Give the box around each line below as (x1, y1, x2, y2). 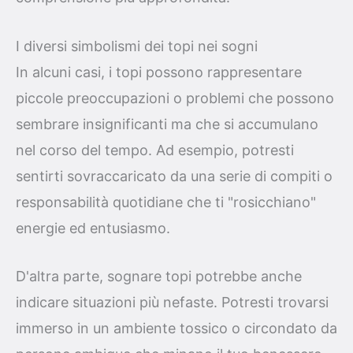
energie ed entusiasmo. (16, 219, 170, 236)
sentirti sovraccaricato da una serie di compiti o (16, 167, 333, 184)
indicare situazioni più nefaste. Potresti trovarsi (16, 294, 329, 311)
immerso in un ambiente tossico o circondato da (16, 320, 337, 337)
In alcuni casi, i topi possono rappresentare (16, 63, 302, 80)
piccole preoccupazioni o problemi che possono (16, 89, 334, 106)
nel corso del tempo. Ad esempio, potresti (16, 141, 294, 158)
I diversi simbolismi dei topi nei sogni (16, 37, 258, 54)
